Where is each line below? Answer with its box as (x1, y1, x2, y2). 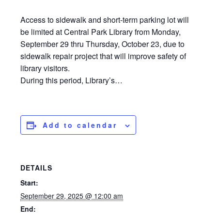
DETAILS (20, 163, 53, 173)
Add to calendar (43, 120, 118, 130)
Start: (20, 178, 39, 188)
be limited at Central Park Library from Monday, (20, 26, 181, 38)
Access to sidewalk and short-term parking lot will (20, 14, 189, 26)
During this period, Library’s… (20, 75, 123, 86)
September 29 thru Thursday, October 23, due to (20, 38, 185, 50)
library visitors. (20, 62, 70, 74)
